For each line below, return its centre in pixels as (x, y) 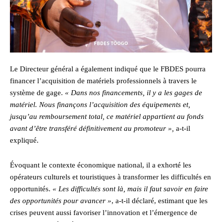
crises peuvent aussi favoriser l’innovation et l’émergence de (104, 213)
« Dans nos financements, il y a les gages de (134, 93)
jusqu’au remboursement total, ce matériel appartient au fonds (107, 117)
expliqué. (24, 140)
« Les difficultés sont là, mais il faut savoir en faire (130, 189)
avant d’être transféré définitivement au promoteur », (92, 129)
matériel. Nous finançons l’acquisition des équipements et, (100, 105)
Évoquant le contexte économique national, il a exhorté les (101, 165)
